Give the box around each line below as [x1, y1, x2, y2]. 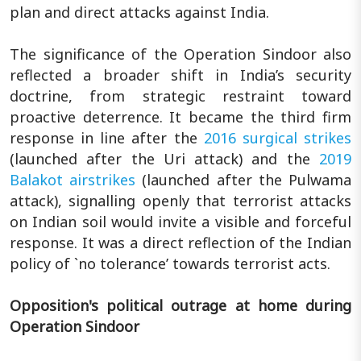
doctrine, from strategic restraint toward [10, 85, 351, 106]
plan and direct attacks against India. [10, 2, 269, 22]
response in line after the [10, 127, 204, 147]
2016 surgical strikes [203, 127, 352, 147]
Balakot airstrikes [10, 169, 143, 189]
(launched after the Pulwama [142, 169, 352, 189]
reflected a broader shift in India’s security [10, 64, 351, 85]
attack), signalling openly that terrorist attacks [10, 190, 351, 210]
